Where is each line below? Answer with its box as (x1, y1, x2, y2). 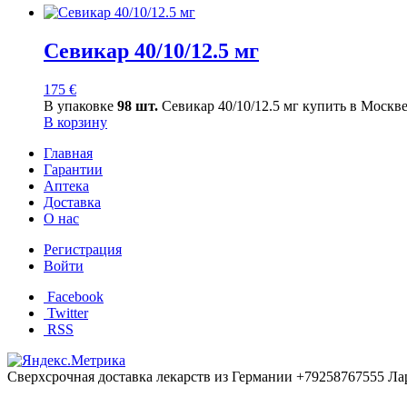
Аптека (44, 177, 89, 194)
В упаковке (44, 97, 117, 114)
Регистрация (44, 241, 122, 257)
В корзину (44, 114, 107, 130)
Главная (44, 144, 93, 161)
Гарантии (44, 161, 103, 177)
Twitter (47, 304, 88, 321)
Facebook (47, 288, 104, 304)
